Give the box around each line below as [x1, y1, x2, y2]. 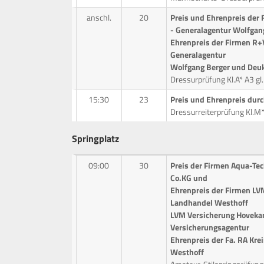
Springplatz [72, 131, 119, 146]
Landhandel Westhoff [170, 196, 248, 209]
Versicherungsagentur [170, 220, 249, 233]
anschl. [86, 11, 111, 24]
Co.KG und [170, 171, 207, 184]
